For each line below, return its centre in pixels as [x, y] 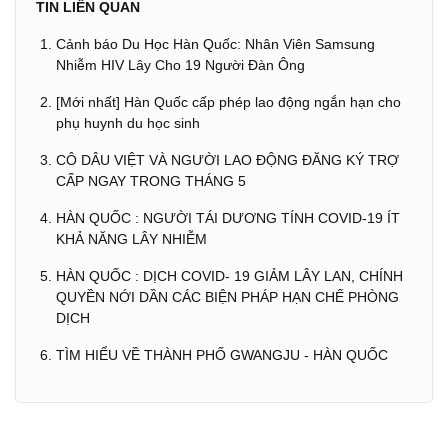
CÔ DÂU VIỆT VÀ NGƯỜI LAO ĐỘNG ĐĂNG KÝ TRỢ [227, 160]
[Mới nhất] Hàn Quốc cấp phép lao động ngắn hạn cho [228, 102]
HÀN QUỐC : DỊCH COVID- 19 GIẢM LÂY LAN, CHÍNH [229, 276]
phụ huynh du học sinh [128, 123]
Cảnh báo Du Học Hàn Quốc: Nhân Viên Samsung [215, 44]
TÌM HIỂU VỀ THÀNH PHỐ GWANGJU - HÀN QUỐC [222, 355]
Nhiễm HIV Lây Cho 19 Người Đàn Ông [180, 65]
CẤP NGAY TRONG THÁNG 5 [151, 181]
